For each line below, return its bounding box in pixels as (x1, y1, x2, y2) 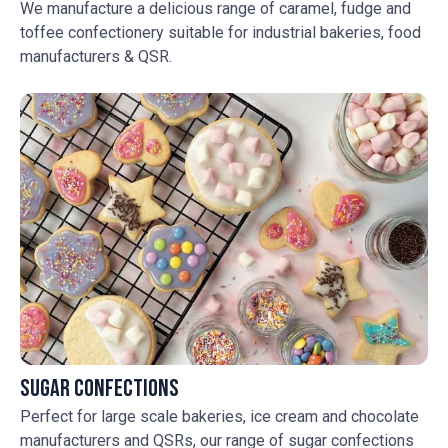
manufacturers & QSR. (20, 46, 172, 66)
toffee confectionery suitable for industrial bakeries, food (20, 22, 421, 42)
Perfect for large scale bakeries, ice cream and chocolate (20, 406, 419, 426)
